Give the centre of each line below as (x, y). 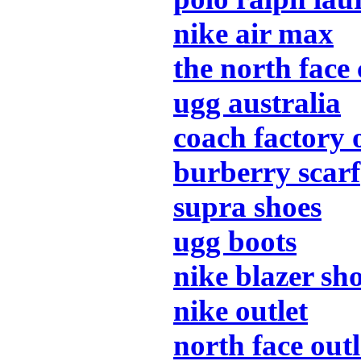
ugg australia (257, 102)
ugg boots (235, 241)
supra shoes (247, 206)
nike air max (253, 33)
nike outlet (241, 310)
